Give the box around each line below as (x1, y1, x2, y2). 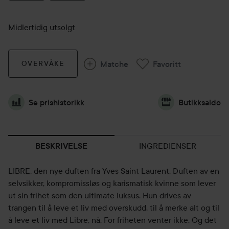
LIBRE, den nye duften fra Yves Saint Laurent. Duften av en (8, 166, 219, 176)
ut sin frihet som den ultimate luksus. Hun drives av (8, 190, 191, 200)
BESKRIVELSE (35, 141, 87, 151)
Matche (100, 58, 129, 69)
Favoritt (153, 58, 181, 69)
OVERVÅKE (21, 59, 65, 68)
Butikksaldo (178, 97, 221, 107)
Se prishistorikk (29, 97, 84, 107)
